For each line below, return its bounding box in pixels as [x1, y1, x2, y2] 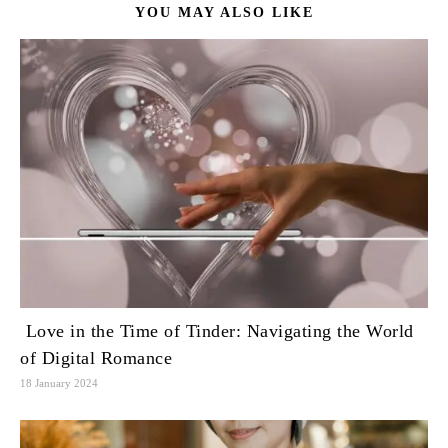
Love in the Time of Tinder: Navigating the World [20, 321, 414, 342]
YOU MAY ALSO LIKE [134, 5, 314, 20]
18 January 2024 [20, 377, 98, 390]
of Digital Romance [20, 348, 172, 369]
